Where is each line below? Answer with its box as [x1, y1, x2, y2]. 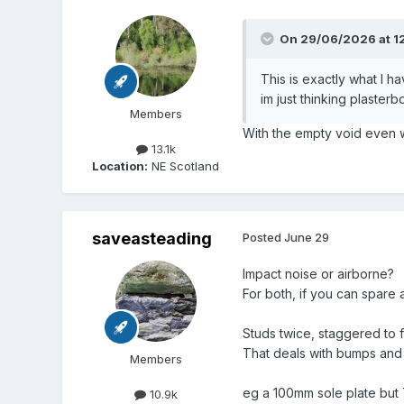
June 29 [283, 229, 329, 244]
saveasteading [92, 228, 213, 248]
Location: [92, 158, 149, 173]
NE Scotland [148, 158, 220, 173]
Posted [242, 229, 284, 244]
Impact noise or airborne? [242, 265, 394, 281]
